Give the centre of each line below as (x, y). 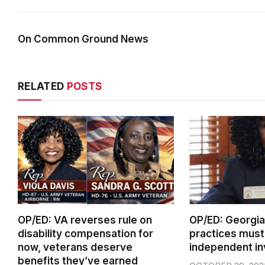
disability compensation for (85, 233)
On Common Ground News (83, 39)
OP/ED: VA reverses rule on (85, 220)
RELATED (42, 87)
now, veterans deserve (75, 247)
